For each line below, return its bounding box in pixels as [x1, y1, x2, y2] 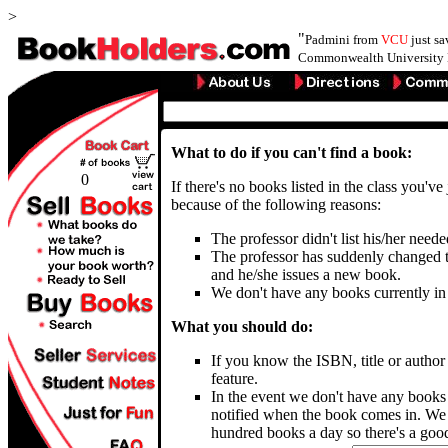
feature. [211, 370, 258, 387]
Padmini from [305, 32, 381, 47]
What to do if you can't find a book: [171, 144, 412, 161]
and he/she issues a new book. [211, 266, 401, 283]
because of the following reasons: [171, 196, 381, 213]
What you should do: [171, 318, 313, 335]
